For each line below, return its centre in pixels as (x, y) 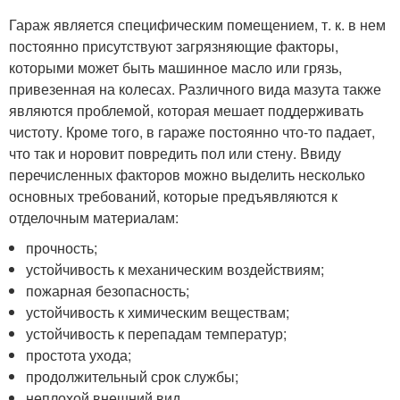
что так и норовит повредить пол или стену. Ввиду (175, 153)
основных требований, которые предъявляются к (173, 196)
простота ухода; (79, 355)
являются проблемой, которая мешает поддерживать (186, 110)
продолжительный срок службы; (133, 376)
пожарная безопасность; (108, 291)
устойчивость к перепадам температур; (157, 333)
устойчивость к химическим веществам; (158, 312)
